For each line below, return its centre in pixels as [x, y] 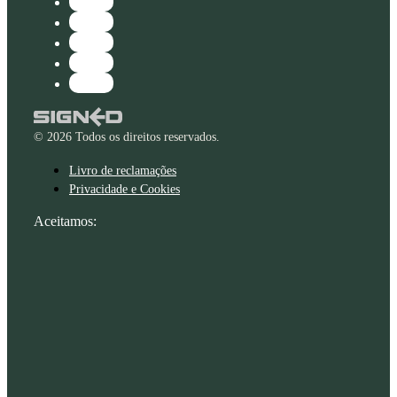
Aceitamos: [65, 222]
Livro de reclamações [123, 171]
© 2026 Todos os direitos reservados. [127, 137]
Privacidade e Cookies [125, 190]
